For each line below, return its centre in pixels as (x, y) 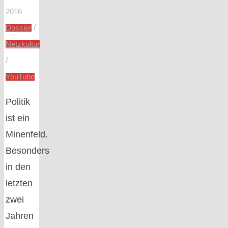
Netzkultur (22, 44)
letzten (19, 183)
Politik (18, 102)
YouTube (20, 77)
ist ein (17, 118)
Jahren (19, 216)
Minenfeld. (26, 134)
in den (18, 167)
